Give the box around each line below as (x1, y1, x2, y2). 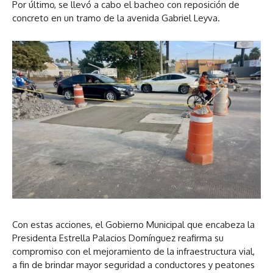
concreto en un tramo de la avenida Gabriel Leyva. (12, 12, 220, 24)
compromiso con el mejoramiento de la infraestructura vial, (12, 245, 255, 257)
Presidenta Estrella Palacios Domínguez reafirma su (12, 232, 224, 244)
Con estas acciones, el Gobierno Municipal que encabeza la (12, 218, 255, 230)
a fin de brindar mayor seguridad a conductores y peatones (12, 258, 255, 271)
